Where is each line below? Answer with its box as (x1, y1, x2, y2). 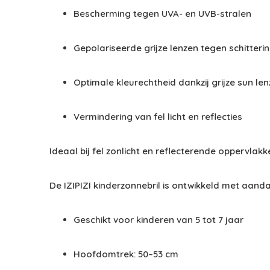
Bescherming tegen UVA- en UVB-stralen (74, 7, 251, 19)
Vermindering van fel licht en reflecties (74, 110, 242, 122)
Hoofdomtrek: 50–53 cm (74, 248, 178, 260)
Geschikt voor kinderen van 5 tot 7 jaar (74, 213, 243, 225)
